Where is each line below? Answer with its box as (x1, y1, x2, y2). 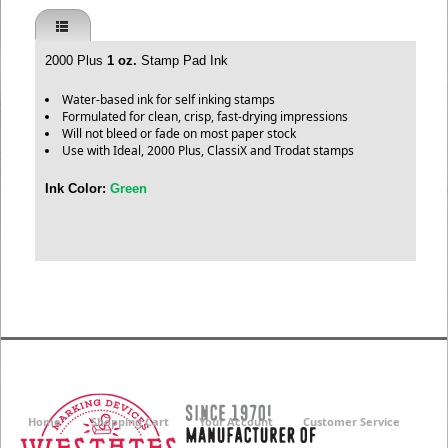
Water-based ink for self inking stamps (62, 91, 275, 108)
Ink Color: (45, 181, 106, 196)
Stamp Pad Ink (137, 53, 228, 68)
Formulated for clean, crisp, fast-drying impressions (62, 108, 348, 125)
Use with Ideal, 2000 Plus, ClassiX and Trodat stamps (62, 142, 354, 159)
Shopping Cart (91, 414, 169, 429)
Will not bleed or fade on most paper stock (62, 125, 296, 142)
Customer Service (303, 414, 400, 429)
